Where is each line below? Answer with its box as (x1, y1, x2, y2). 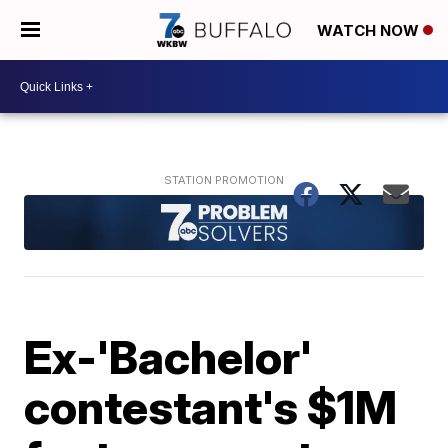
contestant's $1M (24, 378, 398, 435)
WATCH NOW (317, 21, 423, 41)
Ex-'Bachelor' (24, 328, 313, 385)
